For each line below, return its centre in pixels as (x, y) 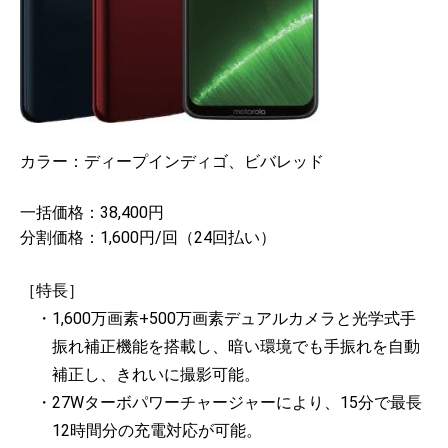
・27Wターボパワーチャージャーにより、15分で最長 (229, 402)
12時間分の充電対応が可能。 (157, 430)
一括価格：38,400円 (92, 213)
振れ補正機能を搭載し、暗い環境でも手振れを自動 (236, 346)
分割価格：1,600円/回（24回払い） (148, 238)
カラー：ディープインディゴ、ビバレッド (172, 162)
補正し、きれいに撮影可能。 (156, 374)
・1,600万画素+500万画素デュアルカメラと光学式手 (226, 318)
